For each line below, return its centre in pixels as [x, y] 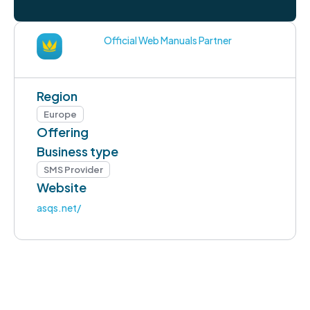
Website [62, 187]
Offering [63, 131]
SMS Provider [73, 169]
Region [57, 95]
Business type [77, 151]
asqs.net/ [59, 207]
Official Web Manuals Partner [168, 40]
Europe [60, 114]
